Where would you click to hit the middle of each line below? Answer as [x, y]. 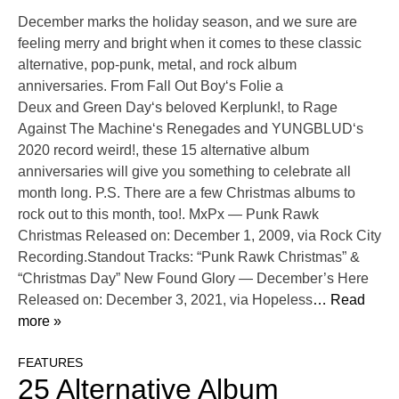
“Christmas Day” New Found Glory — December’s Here [193, 279]
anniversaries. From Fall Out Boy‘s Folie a [151, 86]
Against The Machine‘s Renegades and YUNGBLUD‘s [191, 129]
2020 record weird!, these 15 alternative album [163, 151]
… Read [339, 300]
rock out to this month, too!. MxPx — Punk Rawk [168, 215]
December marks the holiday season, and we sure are [187, 22]
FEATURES [50, 363]
